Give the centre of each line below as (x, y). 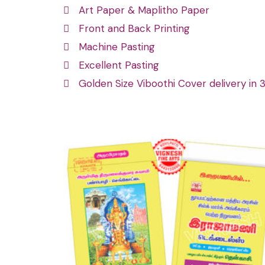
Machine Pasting (117, 47)
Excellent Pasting (119, 65)
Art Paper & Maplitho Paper (144, 10)
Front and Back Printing (135, 28)
